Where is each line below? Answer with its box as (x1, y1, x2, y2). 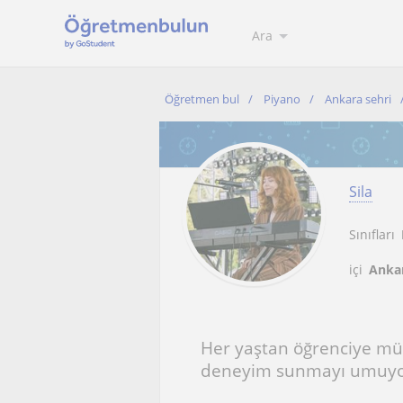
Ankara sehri (325, 91, 391, 107)
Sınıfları (349, 226, 395, 243)
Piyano (264, 91, 300, 107)
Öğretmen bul (165, 91, 239, 107)
